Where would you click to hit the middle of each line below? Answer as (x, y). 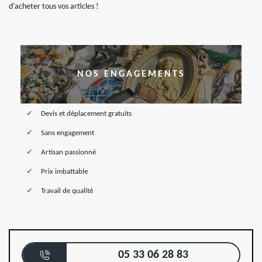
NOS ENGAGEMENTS (131, 74)
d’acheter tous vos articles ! (54, 7)
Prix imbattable (64, 172)
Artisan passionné (68, 152)
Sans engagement (68, 133)
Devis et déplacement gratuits (86, 114)
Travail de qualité (67, 191)
